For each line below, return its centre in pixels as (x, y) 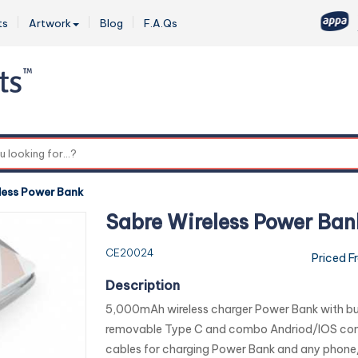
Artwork (50, 23)
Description (142, 285)
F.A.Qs (161, 23)
